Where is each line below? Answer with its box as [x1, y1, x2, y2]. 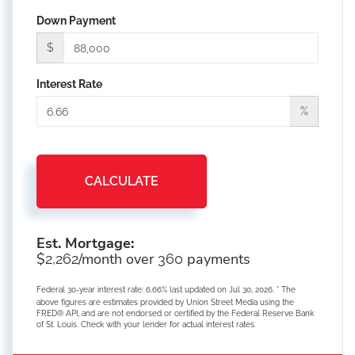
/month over [78, 250, 158, 269]
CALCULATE [85, 174, 158, 189]
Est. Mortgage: [36, 234, 134, 254]
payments [183, 250, 250, 269]
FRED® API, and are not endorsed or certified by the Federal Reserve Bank [36, 309, 314, 319]
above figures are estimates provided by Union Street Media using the [36, 298, 294, 307]
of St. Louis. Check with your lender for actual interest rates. [36, 320, 256, 330]
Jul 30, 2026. [229, 285, 277, 295]
